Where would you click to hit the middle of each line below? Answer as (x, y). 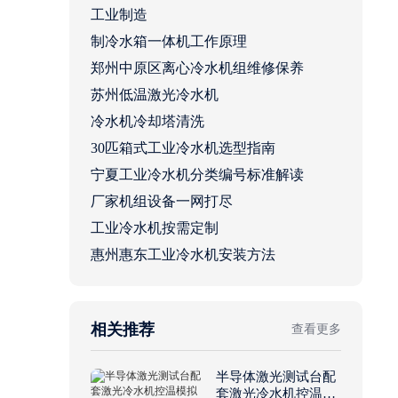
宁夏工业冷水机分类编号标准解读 (197, 175)
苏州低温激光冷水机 (155, 95)
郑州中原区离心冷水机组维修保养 (197, 68)
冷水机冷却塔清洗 (147, 122)
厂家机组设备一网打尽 (162, 202)
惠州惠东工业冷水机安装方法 (183, 255)
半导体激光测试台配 (276, 377)
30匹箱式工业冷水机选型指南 (183, 148)
